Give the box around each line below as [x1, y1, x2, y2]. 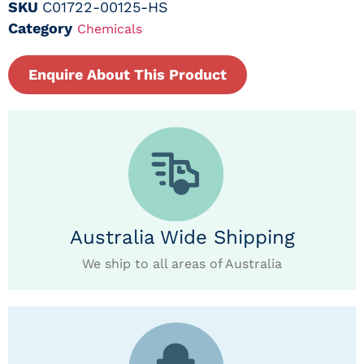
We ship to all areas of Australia [82, 256, 282, 272]
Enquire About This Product [28, 65, 227, 83]
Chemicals [77, 20, 142, 37]
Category [8, 19, 72, 37]
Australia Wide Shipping [69, 226, 295, 249]
